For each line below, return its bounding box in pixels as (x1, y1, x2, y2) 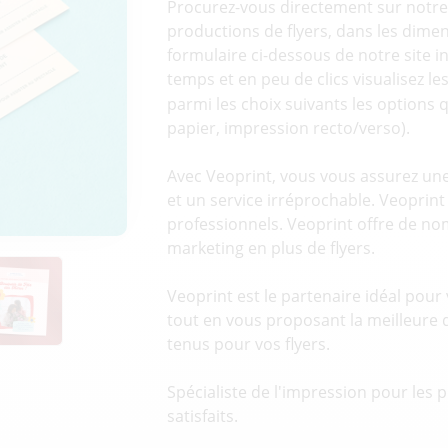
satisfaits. (166, 405, 238, 428)
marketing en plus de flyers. (166, 237, 375, 260)
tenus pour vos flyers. (166, 333, 330, 356)
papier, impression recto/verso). (166, 117, 410, 140)
